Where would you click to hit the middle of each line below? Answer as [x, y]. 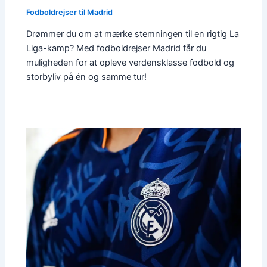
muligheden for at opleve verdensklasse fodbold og [131, 63]
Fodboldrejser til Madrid [70, 12]
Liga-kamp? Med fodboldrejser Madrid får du [117, 49]
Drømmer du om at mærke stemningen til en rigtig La [133, 34]
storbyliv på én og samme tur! [87, 77]
